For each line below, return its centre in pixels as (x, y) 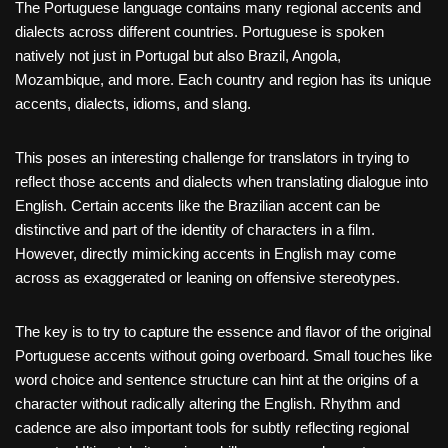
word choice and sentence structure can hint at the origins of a (216, 380)
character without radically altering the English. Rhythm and (207, 404)
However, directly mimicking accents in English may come (205, 254)
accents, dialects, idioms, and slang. (133, 104)
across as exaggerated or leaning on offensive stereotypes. (207, 278)
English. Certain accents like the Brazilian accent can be (197, 206)
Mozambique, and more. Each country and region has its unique (223, 80)
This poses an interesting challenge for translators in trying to (212, 158)
